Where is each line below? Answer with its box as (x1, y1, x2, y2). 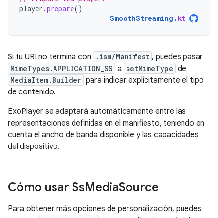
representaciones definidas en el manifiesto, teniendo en (8, 118, 204, 128)
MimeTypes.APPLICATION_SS (10, 64, 113, 73)
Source (119, 180, 159, 195)
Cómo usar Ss (8, 180, 85, 195)
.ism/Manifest (95, 52, 149, 61)
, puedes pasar (152, 52, 203, 62)
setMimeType (126, 64, 173, 73)
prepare (47, 4, 74, 13)
